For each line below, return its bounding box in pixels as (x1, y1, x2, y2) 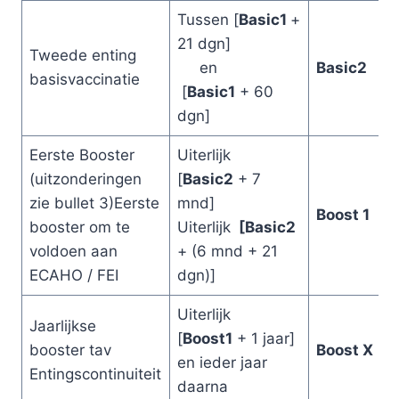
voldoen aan (29, 241, 118, 260)
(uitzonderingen (29, 169, 142, 188)
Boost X (316, 340, 373, 359)
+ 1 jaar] (232, 329, 295, 347)
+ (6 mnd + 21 (177, 241, 278, 260)
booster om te (29, 217, 130, 236)
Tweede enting (29, 45, 136, 64)
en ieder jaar (177, 353, 267, 371)
